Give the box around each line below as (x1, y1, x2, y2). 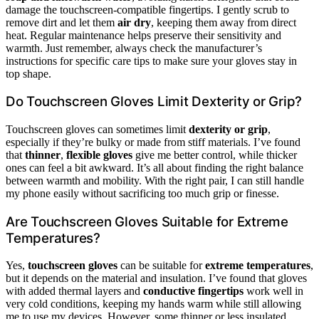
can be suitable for (117, 259, 205, 272)
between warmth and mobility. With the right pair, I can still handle (6, 174, 304, 187)
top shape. (6, 67, 51, 80)
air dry (117, 16, 151, 28)
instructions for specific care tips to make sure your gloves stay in (6, 54, 297, 67)
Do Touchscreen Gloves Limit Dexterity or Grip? (6, 93, 303, 110)
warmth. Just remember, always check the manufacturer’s (6, 41, 262, 54)
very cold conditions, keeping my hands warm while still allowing (6, 298, 301, 310)
